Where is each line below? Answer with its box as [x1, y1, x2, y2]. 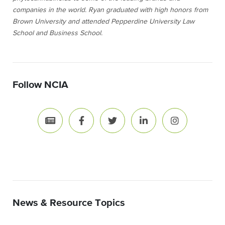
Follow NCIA [13, 79, 68, 90]
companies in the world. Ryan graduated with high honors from [13, 6, 208, 14]
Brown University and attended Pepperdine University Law [13, 18, 194, 25]
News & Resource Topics [13, 197, 125, 208]
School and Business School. [13, 29, 102, 37]
